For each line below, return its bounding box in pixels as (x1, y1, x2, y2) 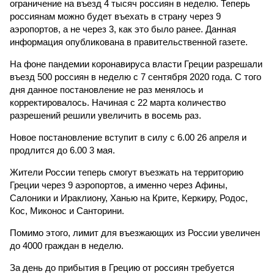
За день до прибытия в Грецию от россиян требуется (10, 262, 234, 273)
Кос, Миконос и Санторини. (10, 206, 124, 216)
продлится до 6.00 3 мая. (10, 145, 115, 155)
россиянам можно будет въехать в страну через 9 (10, 11, 221, 21)
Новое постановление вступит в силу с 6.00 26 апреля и (10, 132, 246, 143)
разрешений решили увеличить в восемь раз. (10, 110, 201, 120)
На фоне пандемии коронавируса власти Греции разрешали (10, 59, 262, 69)
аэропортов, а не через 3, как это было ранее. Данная (10, 24, 236, 34)
